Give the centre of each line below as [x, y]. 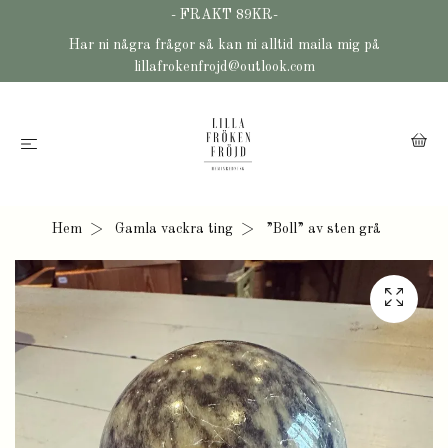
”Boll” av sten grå [321, 229]
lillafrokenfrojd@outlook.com [224, 67]
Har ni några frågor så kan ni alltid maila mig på [224, 45]
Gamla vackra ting [173, 229]
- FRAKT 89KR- [224, 15]
